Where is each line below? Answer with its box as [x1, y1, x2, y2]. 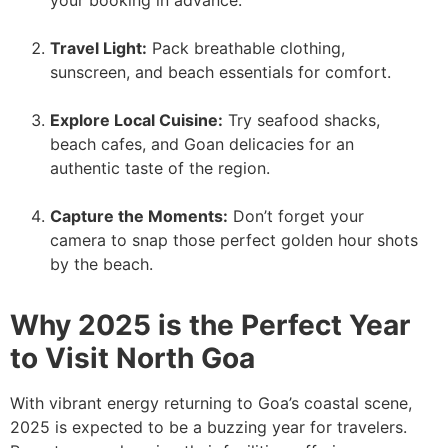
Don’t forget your [228, 205, 364, 226]
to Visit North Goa [10, 340, 255, 375]
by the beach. [50, 253, 153, 274]
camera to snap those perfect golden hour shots [50, 229, 418, 250]
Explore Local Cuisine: [50, 109, 223, 130]
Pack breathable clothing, [147, 37, 345, 58]
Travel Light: [50, 37, 147, 58]
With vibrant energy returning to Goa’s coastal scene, [10, 392, 412, 413]
